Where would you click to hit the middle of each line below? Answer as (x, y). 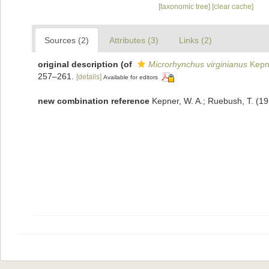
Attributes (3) (134, 40)
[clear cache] (232, 6)
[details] (89, 77)
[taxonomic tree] (185, 6)
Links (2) (195, 40)
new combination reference (94, 101)
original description (78, 64)
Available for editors (131, 77)
